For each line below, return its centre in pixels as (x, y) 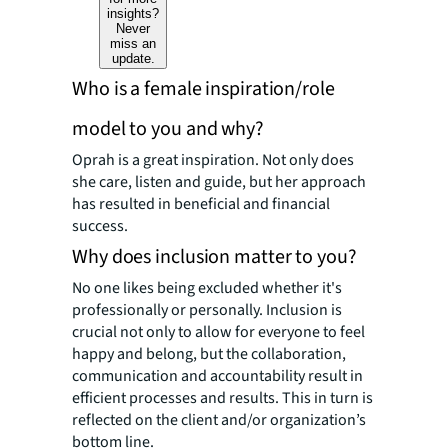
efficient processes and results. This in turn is (222, 398)
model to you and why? (168, 129)
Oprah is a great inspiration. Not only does (213, 160)
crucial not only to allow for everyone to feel (218, 332)
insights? (133, 13)
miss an (133, 43)
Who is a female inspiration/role (203, 89)
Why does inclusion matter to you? (214, 257)
